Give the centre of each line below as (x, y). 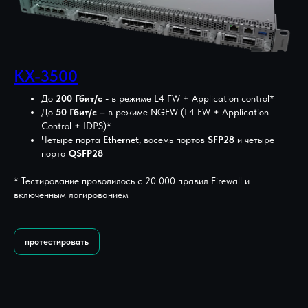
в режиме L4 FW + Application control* (191, 98)
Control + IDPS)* (76, 125)
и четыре (254, 139)
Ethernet (121, 139)
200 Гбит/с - (82, 98)
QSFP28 (86, 153)
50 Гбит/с (76, 112)
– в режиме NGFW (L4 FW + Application (183, 112)
